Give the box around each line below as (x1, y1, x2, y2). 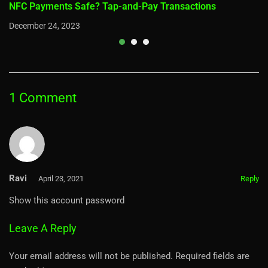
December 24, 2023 (9, 20, 80, 31)
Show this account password (9, 194, 124, 206)
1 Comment (9, 90, 77, 105)
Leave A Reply (9, 221, 77, 234)
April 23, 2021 (38, 173, 84, 183)
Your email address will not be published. (9, 250, 173, 261)
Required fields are (175, 250, 249, 261)
